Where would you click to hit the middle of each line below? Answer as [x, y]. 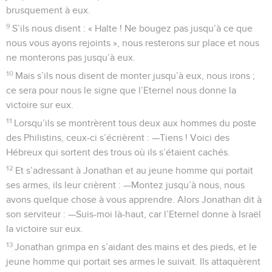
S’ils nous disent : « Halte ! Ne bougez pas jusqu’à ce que [133, 28]
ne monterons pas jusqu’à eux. [71, 57]
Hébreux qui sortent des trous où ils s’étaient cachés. [118, 152]
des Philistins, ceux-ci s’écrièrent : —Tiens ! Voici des [118, 138]
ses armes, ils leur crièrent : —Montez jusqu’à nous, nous [125, 185]
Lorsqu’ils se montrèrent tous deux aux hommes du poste [135, 123]
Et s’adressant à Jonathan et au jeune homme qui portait [134, 170]
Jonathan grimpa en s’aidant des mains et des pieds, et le [136, 247]
